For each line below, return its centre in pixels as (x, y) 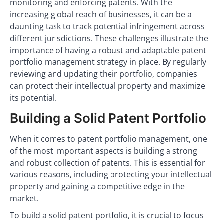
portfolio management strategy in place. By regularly (108, 62)
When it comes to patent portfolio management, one (109, 139)
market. (24, 198)
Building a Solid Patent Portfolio (108, 118)
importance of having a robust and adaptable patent (108, 50)
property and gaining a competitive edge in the (97, 186)
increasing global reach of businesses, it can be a (101, 14)
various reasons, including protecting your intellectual (111, 174)
